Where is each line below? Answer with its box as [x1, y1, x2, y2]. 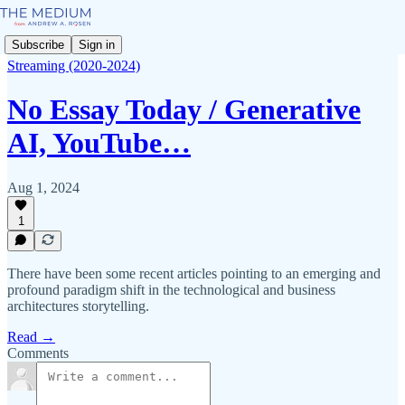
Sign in [79, 37, 115, 52]
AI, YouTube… [7, 127, 191, 160]
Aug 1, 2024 [7, 179, 80, 195]
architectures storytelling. [7, 298, 149, 314]
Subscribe [12, 37, 64, 52]
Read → [7, 329, 55, 344]
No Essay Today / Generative [7, 93, 361, 127]
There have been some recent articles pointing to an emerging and [7, 266, 381, 281]
